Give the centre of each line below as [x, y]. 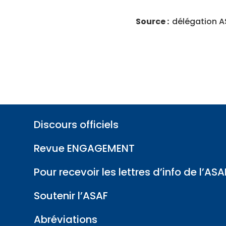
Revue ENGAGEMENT [84, 149]
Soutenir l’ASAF [71, 196]
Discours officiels [76, 125]
